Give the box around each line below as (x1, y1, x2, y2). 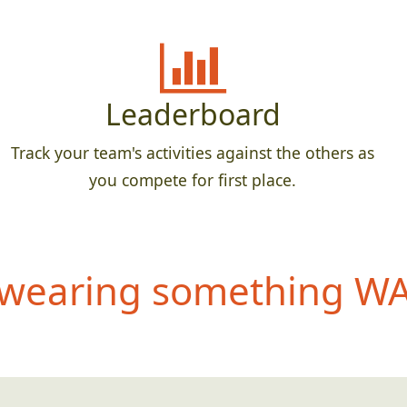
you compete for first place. (89, 169, 296, 192)
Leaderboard (104, 94, 281, 134)
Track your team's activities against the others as (11, 142, 374, 164)
